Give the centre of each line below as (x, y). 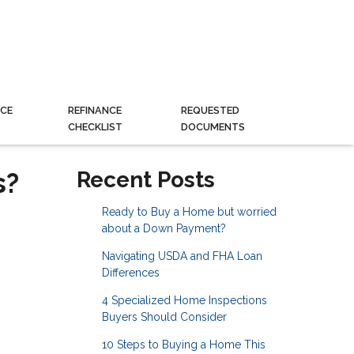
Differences (130, 273)
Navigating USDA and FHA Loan (182, 256)
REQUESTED (211, 110)
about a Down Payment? (164, 229)
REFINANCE (94, 110)
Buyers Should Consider (164, 317)
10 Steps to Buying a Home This (183, 345)
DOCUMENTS (213, 126)
